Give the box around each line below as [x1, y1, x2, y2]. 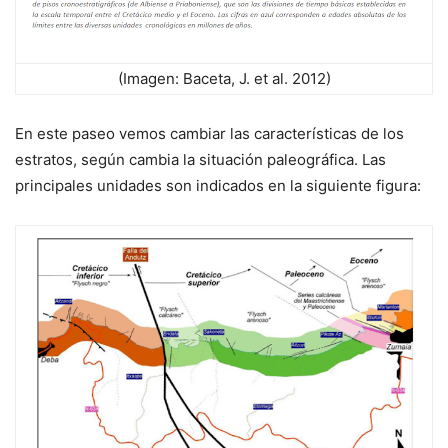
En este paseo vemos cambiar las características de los [15, 124, 404, 144]
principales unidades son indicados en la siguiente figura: [15, 176, 421, 196]
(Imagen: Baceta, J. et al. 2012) [117, 69, 331, 89]
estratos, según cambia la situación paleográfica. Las [15, 150, 386, 170]
